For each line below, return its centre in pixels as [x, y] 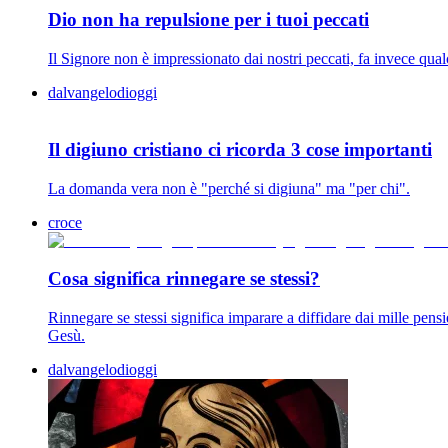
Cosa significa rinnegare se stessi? [184, 279]
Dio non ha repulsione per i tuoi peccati [208, 20]
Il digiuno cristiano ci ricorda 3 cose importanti [240, 149]
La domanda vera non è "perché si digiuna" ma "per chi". [229, 188]
